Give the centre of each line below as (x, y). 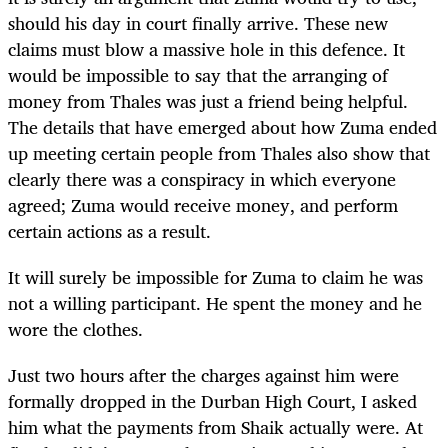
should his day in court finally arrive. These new (198, 22)
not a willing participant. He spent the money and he (215, 302)
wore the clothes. (75, 328)
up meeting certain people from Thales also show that (219, 152)
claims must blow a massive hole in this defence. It (206, 48)
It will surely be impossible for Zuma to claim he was (215, 276)
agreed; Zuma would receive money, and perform (203, 204)
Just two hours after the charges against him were (203, 374)
